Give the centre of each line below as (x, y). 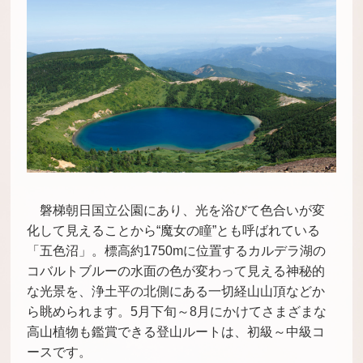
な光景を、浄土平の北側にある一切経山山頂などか (176, 292)
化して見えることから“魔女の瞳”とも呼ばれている (174, 231)
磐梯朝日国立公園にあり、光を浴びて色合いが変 (183, 211)
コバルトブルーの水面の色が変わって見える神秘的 (176, 271)
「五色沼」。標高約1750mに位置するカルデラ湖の (177, 251)
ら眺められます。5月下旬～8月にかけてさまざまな (177, 312)
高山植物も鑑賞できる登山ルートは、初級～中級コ (176, 332)
